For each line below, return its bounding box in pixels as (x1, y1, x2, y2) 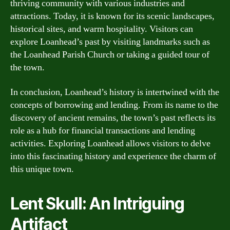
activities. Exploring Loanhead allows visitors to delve (10, 137, 210, 149)
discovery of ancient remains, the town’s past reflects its (10, 111, 216, 124)
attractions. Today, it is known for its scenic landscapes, (10, 10, 215, 22)
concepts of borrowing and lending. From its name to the (10, 99, 218, 111)
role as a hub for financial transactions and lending (10, 124, 195, 137)
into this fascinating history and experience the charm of (10, 150, 216, 162)
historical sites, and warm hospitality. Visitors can (10, 23, 193, 35)
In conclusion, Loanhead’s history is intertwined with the (10, 86, 219, 98)
